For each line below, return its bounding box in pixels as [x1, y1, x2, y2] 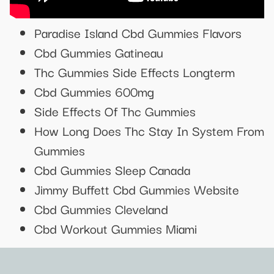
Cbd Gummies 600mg [34, 81, 154, 101]
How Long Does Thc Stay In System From [34, 120, 264, 140]
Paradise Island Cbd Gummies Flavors [34, 22, 242, 42]
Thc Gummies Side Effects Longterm [34, 61, 235, 81]
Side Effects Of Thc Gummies [34, 100, 196, 120]
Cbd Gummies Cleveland [34, 198, 168, 218]
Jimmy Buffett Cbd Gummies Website [34, 179, 239, 199]
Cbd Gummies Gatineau [34, 42, 163, 62]
